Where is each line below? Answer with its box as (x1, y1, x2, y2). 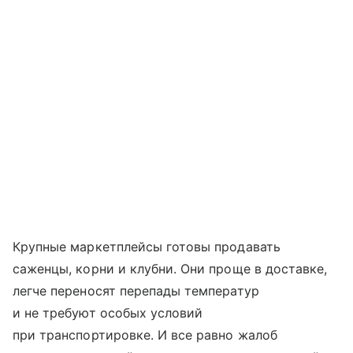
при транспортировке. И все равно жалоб (13, 326, 277, 343)
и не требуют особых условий (13, 304, 203, 321)
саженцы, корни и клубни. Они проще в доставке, (13, 260, 328, 277)
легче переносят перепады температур (13, 282, 259, 299)
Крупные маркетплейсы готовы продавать (13, 238, 281, 255)
